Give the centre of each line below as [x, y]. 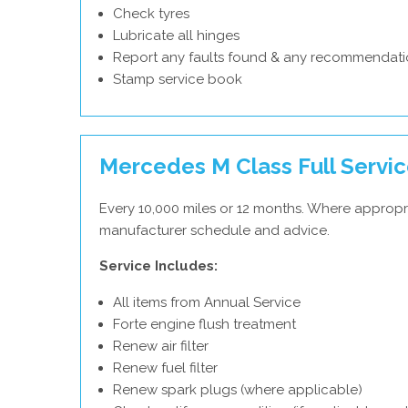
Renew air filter [161, 346]
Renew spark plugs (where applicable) [238, 390]
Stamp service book [178, 79]
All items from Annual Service [207, 302]
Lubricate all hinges [176, 36]
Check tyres [151, 14]
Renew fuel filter [165, 368]
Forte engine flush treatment [204, 324]
